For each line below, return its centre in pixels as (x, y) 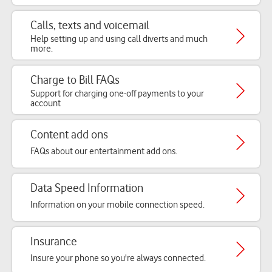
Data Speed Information (87, 188)
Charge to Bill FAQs (75, 80)
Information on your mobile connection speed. (117, 205)
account (46, 103)
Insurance (54, 241)
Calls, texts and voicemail (90, 25)
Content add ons (69, 134)
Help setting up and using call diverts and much (119, 39)
